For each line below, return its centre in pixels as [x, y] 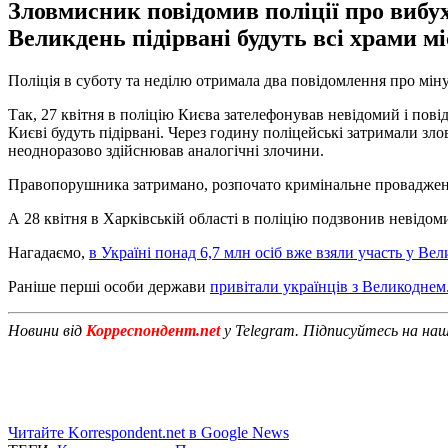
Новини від [47, 330]
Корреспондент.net [153, 330]
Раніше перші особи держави [109, 286]
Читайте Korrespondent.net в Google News [148, 432]
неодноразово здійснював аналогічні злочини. [166, 150]
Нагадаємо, [48, 252]
